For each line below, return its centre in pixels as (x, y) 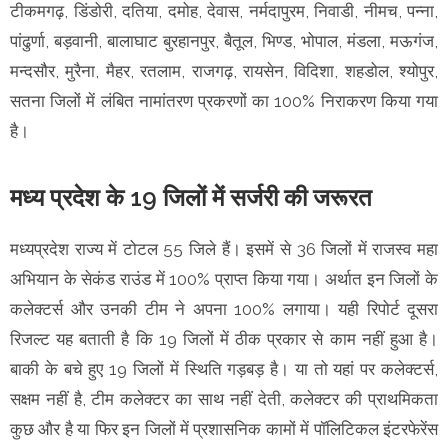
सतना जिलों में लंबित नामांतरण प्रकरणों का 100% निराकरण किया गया (224, 100)
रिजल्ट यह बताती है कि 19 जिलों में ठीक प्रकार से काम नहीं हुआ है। (224, 338)
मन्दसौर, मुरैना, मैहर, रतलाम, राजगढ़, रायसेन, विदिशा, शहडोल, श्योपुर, (224, 70)
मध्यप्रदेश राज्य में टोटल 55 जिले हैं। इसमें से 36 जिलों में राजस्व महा (224, 248)
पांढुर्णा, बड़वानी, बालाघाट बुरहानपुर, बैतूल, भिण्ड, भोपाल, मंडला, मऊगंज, (224, 40)
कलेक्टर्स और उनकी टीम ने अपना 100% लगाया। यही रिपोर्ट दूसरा (224, 308)
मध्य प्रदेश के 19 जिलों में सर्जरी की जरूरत (194, 197)
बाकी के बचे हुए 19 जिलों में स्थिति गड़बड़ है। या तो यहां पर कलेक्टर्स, (224, 368)
